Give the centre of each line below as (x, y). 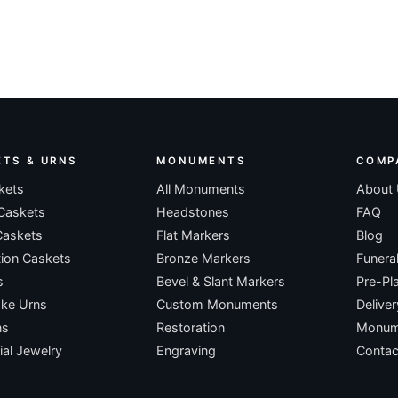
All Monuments (201, 188)
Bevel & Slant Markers (221, 281)
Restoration (191, 327)
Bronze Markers (204, 258)
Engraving (187, 350)
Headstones (193, 211)
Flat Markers (194, 235)
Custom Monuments (218, 304)
